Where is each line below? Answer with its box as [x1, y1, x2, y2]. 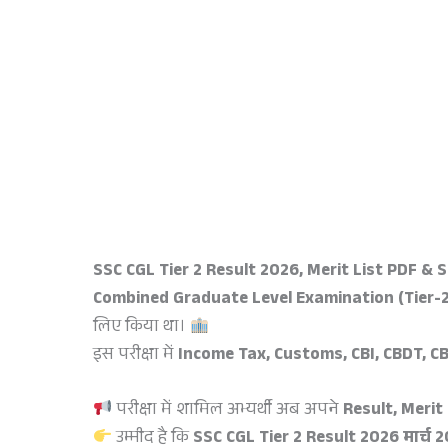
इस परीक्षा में [93, 342, 178, 372]
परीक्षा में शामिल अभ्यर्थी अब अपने [112, 397, 344, 427]
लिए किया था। [93, 314, 190, 344]
